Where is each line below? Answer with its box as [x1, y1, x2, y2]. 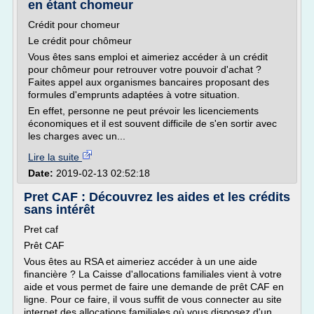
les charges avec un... [28, 130, 125, 142]
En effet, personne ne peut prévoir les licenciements [28, 105, 259, 116]
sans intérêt [24, 203, 95, 217]
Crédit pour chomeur [28, 19, 120, 30]
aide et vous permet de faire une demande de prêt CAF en [24, 281, 284, 292]
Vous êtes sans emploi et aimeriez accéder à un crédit [28, 51, 268, 62]
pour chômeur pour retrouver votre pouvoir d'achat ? [28, 64, 261, 75]
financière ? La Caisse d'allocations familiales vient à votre [24, 268, 282, 280]
